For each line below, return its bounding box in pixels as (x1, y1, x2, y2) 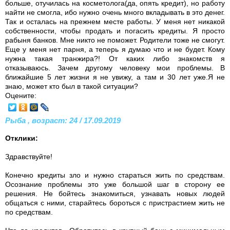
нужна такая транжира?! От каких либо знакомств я (5, 54, 225, 63)
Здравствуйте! (5, 152, 52, 161)
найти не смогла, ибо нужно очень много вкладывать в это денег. (5, 8, 225, 16)
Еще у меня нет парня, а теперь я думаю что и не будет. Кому (5, 45, 225, 53)
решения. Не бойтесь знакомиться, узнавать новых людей (5, 189, 225, 198)
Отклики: (5, 133, 38, 142)
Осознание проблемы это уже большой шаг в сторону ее (5, 180, 225, 188)
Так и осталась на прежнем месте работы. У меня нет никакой (5, 17, 225, 26)
